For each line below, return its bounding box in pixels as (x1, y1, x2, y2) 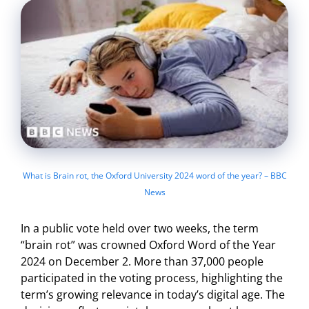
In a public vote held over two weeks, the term (21, 221, 259, 237)
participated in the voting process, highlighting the (21, 270, 283, 286)
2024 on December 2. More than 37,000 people (21, 254, 263, 270)
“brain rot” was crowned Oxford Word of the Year (21, 237, 276, 253)
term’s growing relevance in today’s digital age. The (21, 287, 285, 303)
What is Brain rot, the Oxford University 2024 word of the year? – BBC (22, 169, 287, 181)
